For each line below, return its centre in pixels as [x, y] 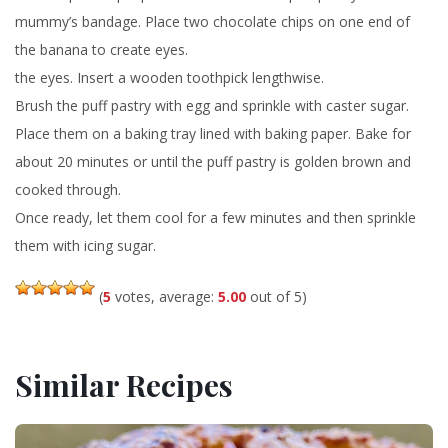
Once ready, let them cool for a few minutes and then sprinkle [215, 217]
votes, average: [164, 296]
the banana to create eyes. [101, 49]
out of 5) [276, 296]
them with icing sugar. [85, 245]
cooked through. [68, 189]
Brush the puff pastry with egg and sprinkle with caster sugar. [212, 105]
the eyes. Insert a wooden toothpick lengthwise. [169, 77]
